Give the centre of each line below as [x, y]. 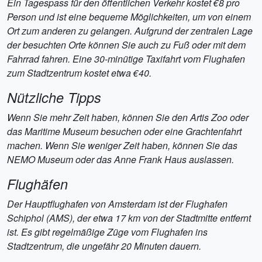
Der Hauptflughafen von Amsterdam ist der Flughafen [117, 204]
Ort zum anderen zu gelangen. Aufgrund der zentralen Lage [130, 31]
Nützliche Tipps [54, 97]
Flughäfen [37, 184]
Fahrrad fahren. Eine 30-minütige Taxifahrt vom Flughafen [126, 59]
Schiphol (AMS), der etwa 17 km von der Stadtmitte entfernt [129, 218]
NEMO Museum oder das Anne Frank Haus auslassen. [120, 159]
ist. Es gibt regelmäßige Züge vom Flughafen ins [107, 232]
